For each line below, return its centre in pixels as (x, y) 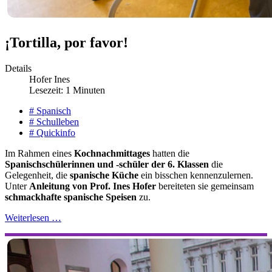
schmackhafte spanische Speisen (71, 197)
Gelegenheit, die (37, 175)
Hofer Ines (49, 79)
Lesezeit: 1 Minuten (67, 90)
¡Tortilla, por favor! (66, 42)
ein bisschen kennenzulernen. (196, 175)
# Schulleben (54, 121)
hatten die (170, 153)
